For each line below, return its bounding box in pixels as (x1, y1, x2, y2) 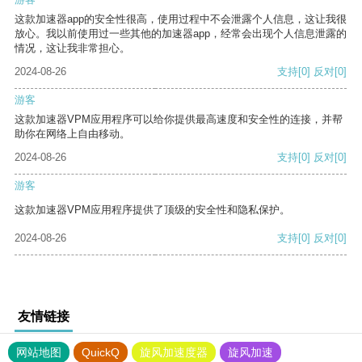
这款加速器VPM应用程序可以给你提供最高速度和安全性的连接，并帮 (15, 113, 343, 126)
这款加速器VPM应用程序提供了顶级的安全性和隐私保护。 (15, 204, 290, 217)
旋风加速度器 (140, 346, 208, 360)
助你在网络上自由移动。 (15, 128, 130, 141)
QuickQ (82, 346, 120, 360)
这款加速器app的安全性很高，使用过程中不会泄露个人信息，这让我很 (15, 13, 347, 26)
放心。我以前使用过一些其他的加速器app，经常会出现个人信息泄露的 (15, 27, 347, 40)
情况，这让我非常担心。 (15, 42, 130, 55)
